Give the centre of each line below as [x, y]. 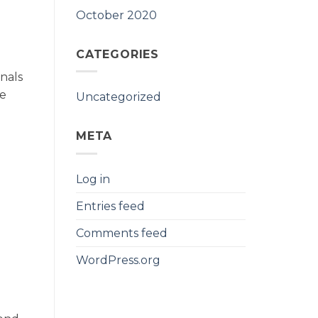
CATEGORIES [117, 54]
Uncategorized [119, 97]
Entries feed [110, 206]
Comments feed [122, 233]
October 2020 [116, 15]
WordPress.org [118, 260]
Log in [93, 179]
